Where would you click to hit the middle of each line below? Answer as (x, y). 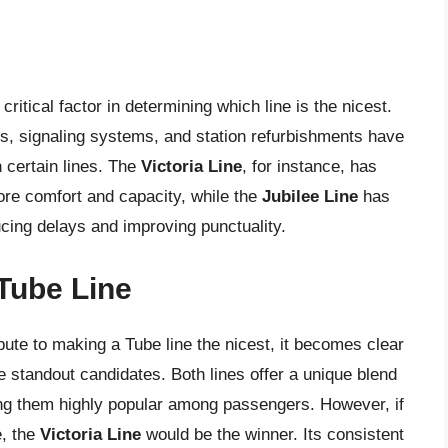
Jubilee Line (310, 197)
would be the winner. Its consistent (272, 434)
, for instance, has (309, 167)
